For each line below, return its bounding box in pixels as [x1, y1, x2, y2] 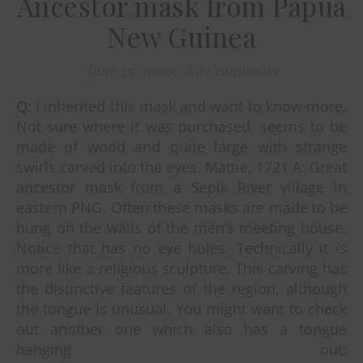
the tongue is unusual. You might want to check [16, 298, 347, 318]
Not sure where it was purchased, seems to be [16, 116, 347, 136]
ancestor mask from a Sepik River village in [16, 177, 347, 197]
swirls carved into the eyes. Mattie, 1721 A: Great [16, 156, 347, 177]
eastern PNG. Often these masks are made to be [16, 197, 347, 217]
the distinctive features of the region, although [16, 278, 347, 298]
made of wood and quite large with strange [16, 136, 347, 156]
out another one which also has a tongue [16, 318, 347, 339]
